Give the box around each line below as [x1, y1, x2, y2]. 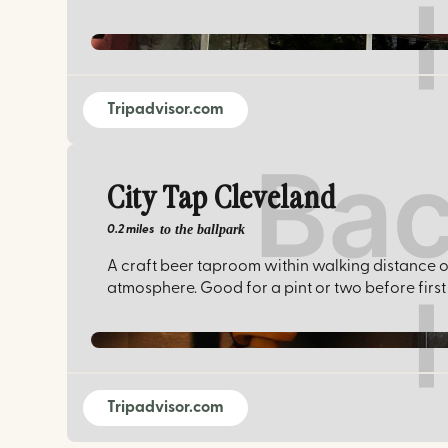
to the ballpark [160, 221, 246, 237]
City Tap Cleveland [107, 183, 337, 215]
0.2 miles [107, 223, 155, 236]
